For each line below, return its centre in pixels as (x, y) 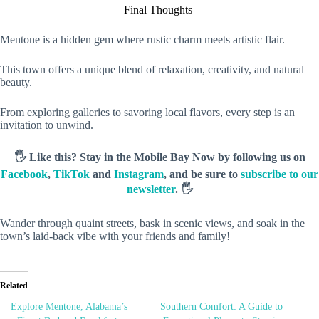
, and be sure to (202, 174)
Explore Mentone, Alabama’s (69, 307)
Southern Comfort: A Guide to (221, 307)
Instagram (139, 174)
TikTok (72, 174)
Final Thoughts (159, 10)
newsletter (151, 189)
